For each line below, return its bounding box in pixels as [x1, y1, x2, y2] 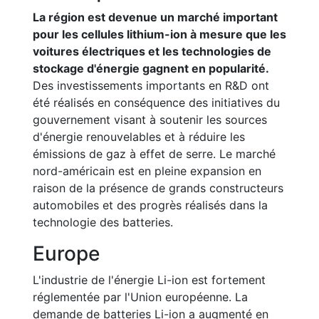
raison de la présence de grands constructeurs [33, 181, 283, 195]
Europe [33, 241, 100, 266]
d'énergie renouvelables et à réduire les [33, 130, 245, 144]
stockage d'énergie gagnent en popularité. [33, 61, 269, 75]
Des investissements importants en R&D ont [33, 78, 269, 93]
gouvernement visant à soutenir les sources [33, 113, 267, 127]
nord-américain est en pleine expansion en [33, 164, 261, 178]
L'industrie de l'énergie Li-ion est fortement [33, 273, 266, 287]
